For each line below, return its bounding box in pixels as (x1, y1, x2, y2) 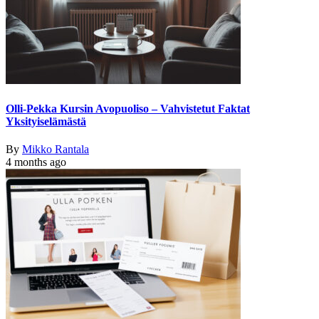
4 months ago (6, 156, 66, 169)
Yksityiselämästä (6, 115, 86, 127)
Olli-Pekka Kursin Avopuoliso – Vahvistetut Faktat (6, 102, 250, 115)
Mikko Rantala (22, 143, 89, 156)
